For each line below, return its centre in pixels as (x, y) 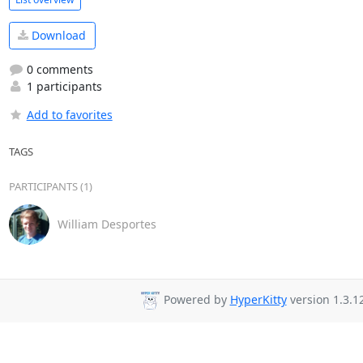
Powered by (195, 300)
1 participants (62, 86)
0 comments (58, 69)
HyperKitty (258, 300)
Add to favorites (69, 114)
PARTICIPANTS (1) (50, 186)
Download (57, 36)
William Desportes (107, 224)
